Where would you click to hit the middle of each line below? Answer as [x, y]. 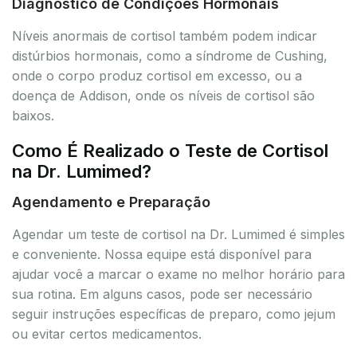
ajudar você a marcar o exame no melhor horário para [178, 274]
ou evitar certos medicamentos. [107, 333]
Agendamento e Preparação [111, 202]
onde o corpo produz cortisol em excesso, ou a [157, 75]
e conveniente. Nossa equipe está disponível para [162, 254]
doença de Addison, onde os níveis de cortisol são [163, 95]
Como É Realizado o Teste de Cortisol [170, 150]
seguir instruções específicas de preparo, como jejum [174, 314]
